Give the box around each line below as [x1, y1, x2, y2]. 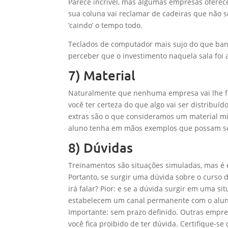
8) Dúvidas [68, 139, 133, 156]
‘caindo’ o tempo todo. [68, 20, 143, 30]
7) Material [68, 67, 136, 83]
